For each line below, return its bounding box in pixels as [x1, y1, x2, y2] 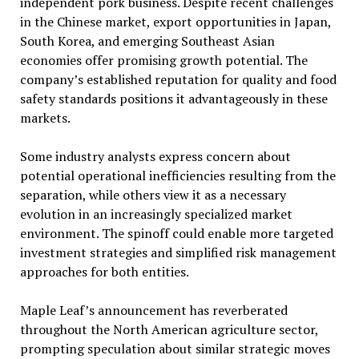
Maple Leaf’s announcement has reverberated [19, 301, 288, 320]
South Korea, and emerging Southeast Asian [19, 32, 275, 50]
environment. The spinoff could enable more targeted [19, 224, 333, 243]
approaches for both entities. [19, 263, 189, 281]
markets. [19, 109, 71, 127]
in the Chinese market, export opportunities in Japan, [19, 13, 331, 31]
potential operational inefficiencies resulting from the [19, 167, 336, 185]
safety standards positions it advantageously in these [19, 90, 328, 108]
